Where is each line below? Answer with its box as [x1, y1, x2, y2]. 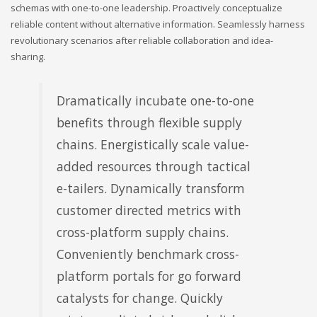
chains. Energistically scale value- [57, 136, 249, 154]
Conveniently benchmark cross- [57, 246, 239, 263]
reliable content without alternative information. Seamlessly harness [11, 18, 305, 31]
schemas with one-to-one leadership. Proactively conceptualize [11, 1, 282, 15]
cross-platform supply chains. [57, 224, 229, 241]
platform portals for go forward [57, 267, 241, 285]
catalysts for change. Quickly [57, 289, 223, 307]
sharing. [11, 50, 45, 64]
